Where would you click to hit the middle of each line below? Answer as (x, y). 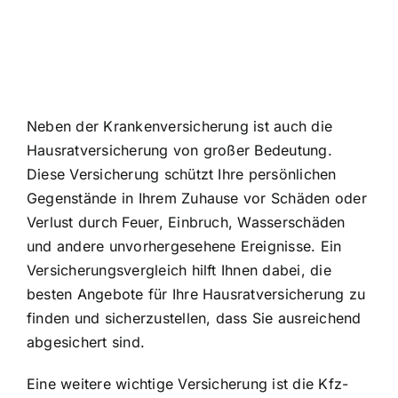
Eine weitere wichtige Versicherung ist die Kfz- (188, 383)
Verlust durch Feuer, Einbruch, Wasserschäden (186, 222)
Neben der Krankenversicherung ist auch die (180, 126)
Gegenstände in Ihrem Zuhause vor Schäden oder (197, 198)
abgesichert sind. (86, 342)
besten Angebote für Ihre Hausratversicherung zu (196, 294)
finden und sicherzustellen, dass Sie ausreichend (194, 318)
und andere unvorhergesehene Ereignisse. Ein (184, 246)
